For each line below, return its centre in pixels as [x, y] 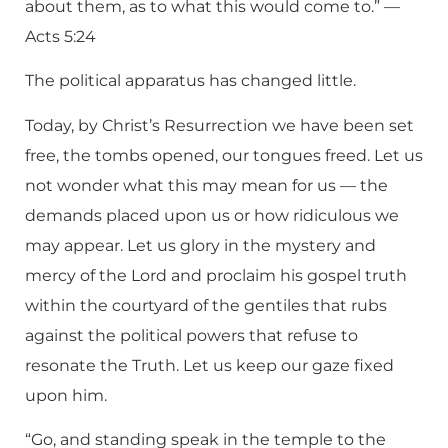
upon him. [66, 395]
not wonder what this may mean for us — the [206, 185]
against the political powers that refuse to [191, 335]
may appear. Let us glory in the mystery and [200, 245]
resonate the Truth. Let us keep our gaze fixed [209, 365]
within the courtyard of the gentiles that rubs [206, 305]
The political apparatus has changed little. [190, 81]
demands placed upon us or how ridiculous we [212, 215]
